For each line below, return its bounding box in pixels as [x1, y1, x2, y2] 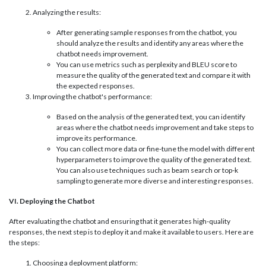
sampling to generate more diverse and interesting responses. [56, 176, 254, 186]
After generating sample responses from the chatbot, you [56, 28, 237, 37]
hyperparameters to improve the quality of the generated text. [56, 155, 252, 164]
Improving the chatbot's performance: [33, 92, 152, 102]
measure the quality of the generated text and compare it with [56, 71, 251, 80]
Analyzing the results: [33, 8, 101, 17]
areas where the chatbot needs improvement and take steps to [56, 123, 254, 132]
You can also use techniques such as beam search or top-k [56, 166, 238, 175]
